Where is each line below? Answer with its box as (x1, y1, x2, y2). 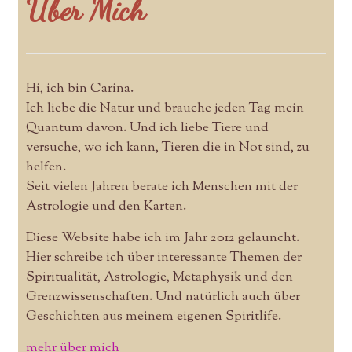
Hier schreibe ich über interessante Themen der (25, 247, 302, 267)
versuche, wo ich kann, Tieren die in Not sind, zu (25, 137, 310, 157)
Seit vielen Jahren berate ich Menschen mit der (25, 177, 298, 196)
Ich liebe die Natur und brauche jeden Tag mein (25, 98, 304, 118)
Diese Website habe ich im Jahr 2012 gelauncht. (25, 228, 299, 247)
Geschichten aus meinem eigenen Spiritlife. (25, 306, 281, 326)
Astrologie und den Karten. (25, 196, 186, 216)
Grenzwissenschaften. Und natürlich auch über (25, 287, 300, 306)
